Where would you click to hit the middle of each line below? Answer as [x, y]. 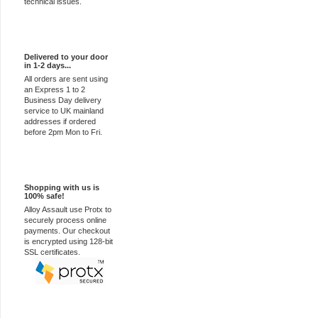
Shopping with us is [62, 187]
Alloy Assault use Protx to [68, 209]
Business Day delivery [63, 100]
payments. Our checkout [67, 231]
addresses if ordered [60, 121]
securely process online [65, 220]
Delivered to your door [66, 57]
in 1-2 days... [48, 65]
